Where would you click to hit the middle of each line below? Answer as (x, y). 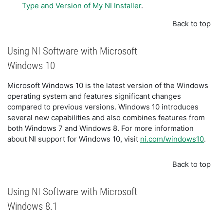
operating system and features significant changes (94, 96)
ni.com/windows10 (172, 139)
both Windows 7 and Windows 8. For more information (100, 128)
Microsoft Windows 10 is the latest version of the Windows (108, 85)
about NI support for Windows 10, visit (74, 139)
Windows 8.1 (32, 206)
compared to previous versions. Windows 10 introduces (103, 107)
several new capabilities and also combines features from (106, 117)
